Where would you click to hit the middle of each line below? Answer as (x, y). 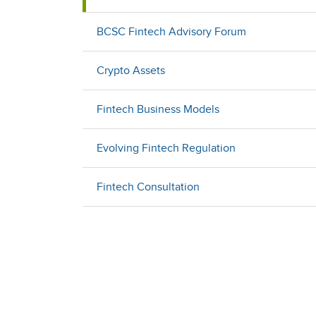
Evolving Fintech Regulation (166, 148)
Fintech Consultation (148, 187)
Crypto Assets (131, 71)
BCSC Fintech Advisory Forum (171, 32)
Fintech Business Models (158, 109)
